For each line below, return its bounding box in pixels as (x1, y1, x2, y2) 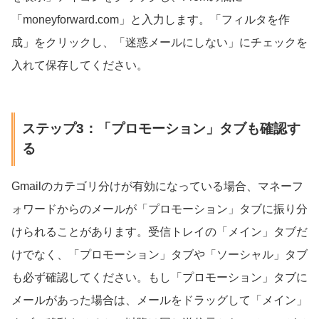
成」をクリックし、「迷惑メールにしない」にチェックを (11, 36, 308, 48)
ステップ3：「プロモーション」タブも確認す (21, 121, 300, 137)
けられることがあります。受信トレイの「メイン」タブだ (11, 226, 308, 239)
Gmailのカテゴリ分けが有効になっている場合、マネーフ (11, 180, 303, 193)
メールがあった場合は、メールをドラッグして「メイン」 (11, 294, 308, 307)
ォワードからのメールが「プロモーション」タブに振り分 (11, 203, 308, 216)
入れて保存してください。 (11, 58, 148, 71)
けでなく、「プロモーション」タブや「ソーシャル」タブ (11, 249, 308, 261)
